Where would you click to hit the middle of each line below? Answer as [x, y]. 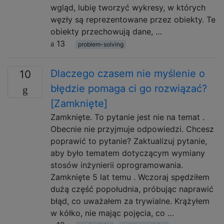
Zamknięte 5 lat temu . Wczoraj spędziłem [130, 177]
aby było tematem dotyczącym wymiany [128, 153]
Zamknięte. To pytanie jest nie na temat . [127, 117]
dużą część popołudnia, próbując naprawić [132, 189]
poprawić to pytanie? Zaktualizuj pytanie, [129, 141]
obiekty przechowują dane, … [106, 31]
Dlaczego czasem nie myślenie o [128, 73]
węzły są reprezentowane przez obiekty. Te [133, 19]
